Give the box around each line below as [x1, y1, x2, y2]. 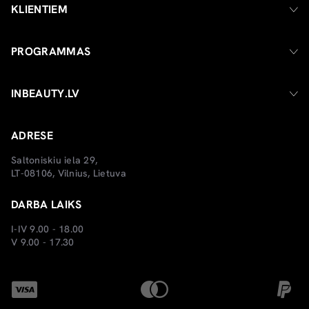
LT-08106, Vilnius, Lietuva [11, 167, 126, 180]
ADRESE [11, 128, 53, 143]
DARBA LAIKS [11, 197, 82, 212]
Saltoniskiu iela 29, [11, 154, 98, 167]
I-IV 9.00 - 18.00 [11, 223, 84, 236]
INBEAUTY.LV [11, 86, 80, 101]
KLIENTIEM [11, 2, 68, 17]
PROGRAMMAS [11, 44, 91, 59]
